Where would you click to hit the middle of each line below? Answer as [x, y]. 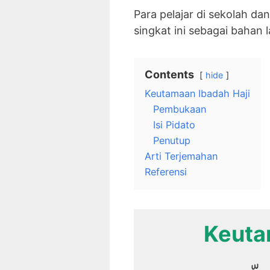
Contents [169, 75]
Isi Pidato [174, 125]
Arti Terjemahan [181, 156]
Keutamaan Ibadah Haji [197, 94]
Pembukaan [180, 109]
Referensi [166, 172]
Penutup [172, 141]
